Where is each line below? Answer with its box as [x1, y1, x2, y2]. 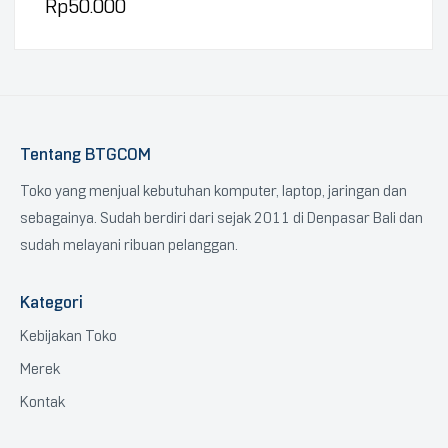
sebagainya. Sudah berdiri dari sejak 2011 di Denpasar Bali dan [20, 209, 423, 228]
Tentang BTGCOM [20, 144, 151, 165]
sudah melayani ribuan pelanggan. [20, 236, 241, 255]
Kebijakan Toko [20, 327, 117, 346]
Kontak [20, 393, 65, 412]
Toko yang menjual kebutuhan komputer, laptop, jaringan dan [20, 182, 407, 201]
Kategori [20, 292, 83, 313]
